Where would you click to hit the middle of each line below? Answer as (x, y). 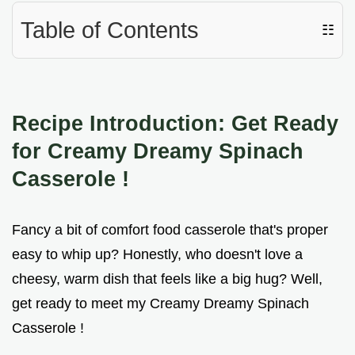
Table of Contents (110, 31)
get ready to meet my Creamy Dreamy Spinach (160, 304)
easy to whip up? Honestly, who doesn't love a (157, 255)
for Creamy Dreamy (115, 151)
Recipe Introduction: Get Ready (175, 124)
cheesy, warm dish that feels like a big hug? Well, (167, 279)
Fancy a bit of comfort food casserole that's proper (170, 230)
